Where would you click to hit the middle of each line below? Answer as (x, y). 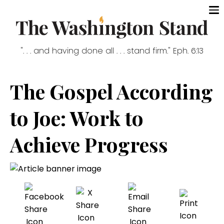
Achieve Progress (89, 144)
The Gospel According (111, 91)
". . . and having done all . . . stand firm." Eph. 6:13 (112, 51)
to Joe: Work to (77, 118)
